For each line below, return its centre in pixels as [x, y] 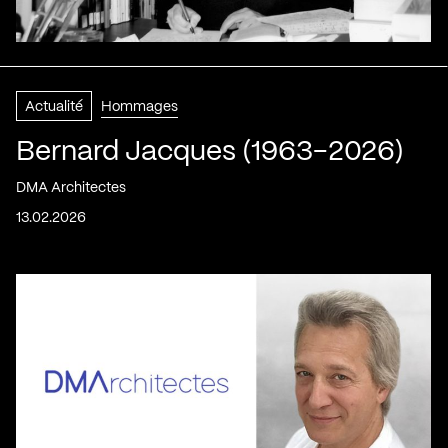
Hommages [139, 106]
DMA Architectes [71, 187]
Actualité [54, 106]
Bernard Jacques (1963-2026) [210, 152]
